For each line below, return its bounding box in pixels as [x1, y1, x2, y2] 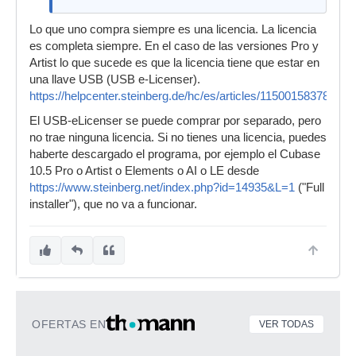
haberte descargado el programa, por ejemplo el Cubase [29, 148, 320, 161]
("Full [295, 181, 324, 194]
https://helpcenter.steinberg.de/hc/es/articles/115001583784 [29, 90, 335, 103]
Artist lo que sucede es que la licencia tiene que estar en [29, 56, 319, 69]
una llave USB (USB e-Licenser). [29, 73, 200, 86]
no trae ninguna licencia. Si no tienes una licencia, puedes [29, 131, 327, 144]
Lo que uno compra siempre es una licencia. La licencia [29, 23, 316, 36]
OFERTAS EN [32, 318, 106, 331]
